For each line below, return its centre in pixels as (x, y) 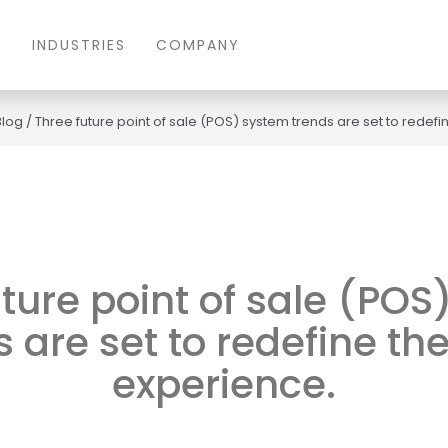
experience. (224, 385)
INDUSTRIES (78, 45)
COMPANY (197, 45)
